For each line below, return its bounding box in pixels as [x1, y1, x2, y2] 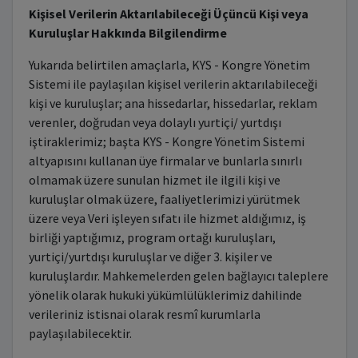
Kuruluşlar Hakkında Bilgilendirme [28, 25, 227, 41]
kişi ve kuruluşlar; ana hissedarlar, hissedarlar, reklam [28, 95, 317, 111]
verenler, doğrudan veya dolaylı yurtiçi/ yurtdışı [28, 114, 281, 130]
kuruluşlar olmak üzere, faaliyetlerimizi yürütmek [28, 191, 300, 207]
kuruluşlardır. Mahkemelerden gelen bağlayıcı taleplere [28, 268, 328, 284]
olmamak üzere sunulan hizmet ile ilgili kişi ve [28, 172, 280, 188]
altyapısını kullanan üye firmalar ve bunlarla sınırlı [28, 153, 302, 169]
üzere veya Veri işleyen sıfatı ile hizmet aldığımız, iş [28, 210, 306, 226]
